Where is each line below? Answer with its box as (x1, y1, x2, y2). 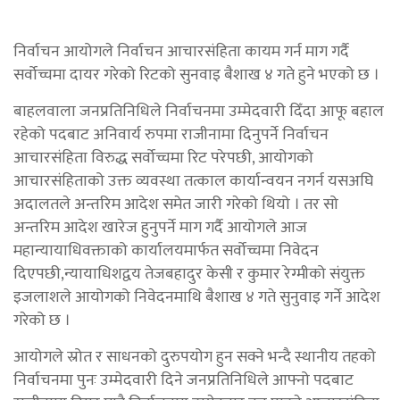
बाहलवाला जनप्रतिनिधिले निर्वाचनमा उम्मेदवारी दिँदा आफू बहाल (13, 97, 384, 125)
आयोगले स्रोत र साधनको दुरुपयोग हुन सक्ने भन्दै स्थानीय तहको (13, 343, 376, 371)
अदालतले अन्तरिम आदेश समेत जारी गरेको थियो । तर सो (13, 190, 338, 218)
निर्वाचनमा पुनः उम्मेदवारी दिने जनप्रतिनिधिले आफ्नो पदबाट (13, 366, 354, 394)
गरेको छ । (13, 306, 71, 334)
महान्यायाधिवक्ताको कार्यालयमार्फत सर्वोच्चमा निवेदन (13, 237, 319, 264)
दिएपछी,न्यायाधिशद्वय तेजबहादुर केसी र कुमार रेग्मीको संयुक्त (13, 260, 365, 287)
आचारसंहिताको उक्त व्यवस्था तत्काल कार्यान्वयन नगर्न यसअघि (13, 167, 373, 195)
